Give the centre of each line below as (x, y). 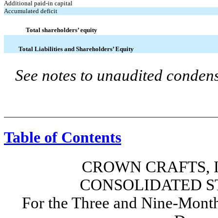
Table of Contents (63, 137)
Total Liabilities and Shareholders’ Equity (76, 49)
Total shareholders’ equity (62, 30)
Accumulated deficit (31, 11)
